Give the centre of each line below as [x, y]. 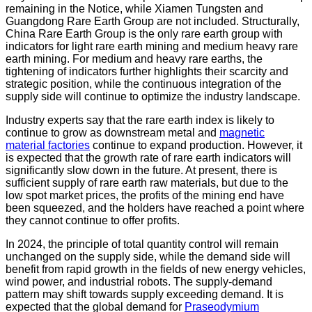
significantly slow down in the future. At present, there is [141, 170]
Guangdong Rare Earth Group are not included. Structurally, [153, 21]
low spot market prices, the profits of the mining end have [145, 195]
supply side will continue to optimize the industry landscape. [153, 96]
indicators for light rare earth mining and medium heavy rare [152, 46]
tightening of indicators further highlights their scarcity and [147, 71]
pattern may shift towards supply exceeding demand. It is [145, 294]
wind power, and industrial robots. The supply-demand [139, 281]
